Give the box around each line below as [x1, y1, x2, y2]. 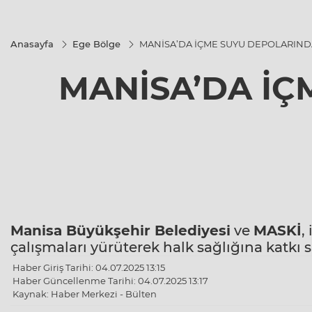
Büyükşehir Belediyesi [62, 222, 231, 240]
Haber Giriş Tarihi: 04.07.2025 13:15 [13, 262, 165, 274]
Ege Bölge [72, 38, 120, 49]
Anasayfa [10, 38, 54, 49]
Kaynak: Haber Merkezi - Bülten [13, 288, 157, 300]
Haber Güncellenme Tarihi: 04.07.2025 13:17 [13, 275, 208, 287]
